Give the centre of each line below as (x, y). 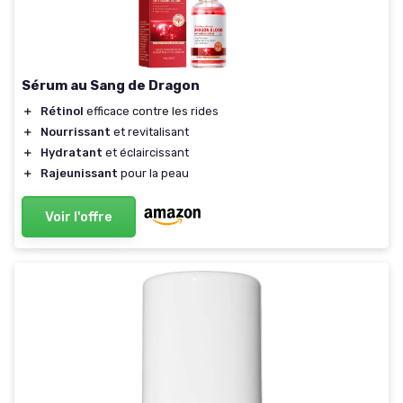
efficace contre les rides (151, 111)
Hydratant (72, 152)
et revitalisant (150, 131)
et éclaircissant (146, 152)
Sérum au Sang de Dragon (111, 85)
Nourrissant (76, 131)
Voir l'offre (79, 216)
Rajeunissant (79, 173)
